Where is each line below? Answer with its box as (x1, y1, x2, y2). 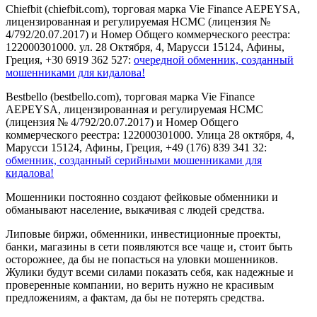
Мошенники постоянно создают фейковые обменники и (6, 191, 278, 204)
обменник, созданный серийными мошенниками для (6, 154, 262, 167)
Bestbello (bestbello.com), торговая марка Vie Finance (6, 91, 255, 103)
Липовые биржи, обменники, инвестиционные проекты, (6, 228, 281, 241)
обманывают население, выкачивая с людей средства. (6, 204, 265, 217)
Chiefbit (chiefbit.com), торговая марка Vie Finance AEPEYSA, (6, 3, 300, 16)
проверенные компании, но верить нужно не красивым (6, 279, 274, 292)
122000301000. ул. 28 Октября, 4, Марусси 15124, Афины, (6, 41, 284, 54)
